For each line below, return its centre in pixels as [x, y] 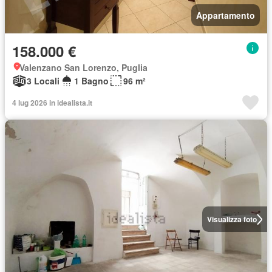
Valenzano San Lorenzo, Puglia [83, 67]
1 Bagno [91, 81]
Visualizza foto [232, 219]
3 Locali [43, 81]
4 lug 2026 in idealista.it [52, 103]
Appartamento [226, 15]
